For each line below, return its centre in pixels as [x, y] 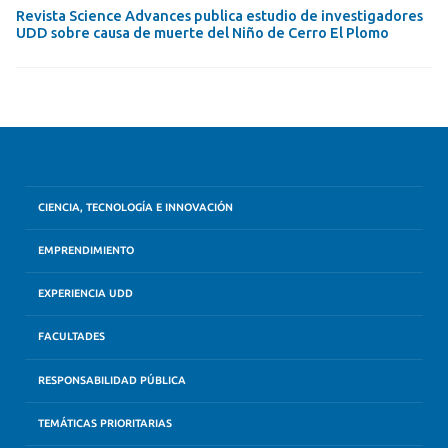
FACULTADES [72, 337]
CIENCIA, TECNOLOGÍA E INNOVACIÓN [136, 207]
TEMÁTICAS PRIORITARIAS [105, 423]
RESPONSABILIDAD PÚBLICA [112, 380]
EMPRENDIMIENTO [86, 251]
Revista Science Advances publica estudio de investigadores [220, 16]
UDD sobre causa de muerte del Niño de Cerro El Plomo [203, 33]
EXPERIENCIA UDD [86, 294]
